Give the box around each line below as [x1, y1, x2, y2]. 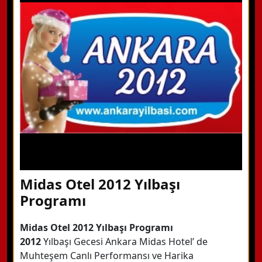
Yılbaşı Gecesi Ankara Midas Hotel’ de [41, 235, 208, 248]
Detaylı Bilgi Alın [56, 64, 120, 75]
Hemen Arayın [56, 26, 111, 37]
